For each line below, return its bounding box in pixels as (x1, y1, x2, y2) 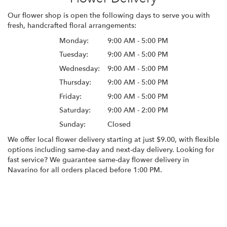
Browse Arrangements (14, 186, 92, 196)
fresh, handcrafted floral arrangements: (8, 20, 136, 30)
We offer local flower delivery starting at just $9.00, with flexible (8, 134, 219, 144)
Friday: (59, 91, 82, 101)
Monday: (59, 35, 89, 46)
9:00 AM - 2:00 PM (107, 105, 168, 116)
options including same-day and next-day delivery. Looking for (8, 144, 214, 155)
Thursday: (59, 78, 91, 88)
